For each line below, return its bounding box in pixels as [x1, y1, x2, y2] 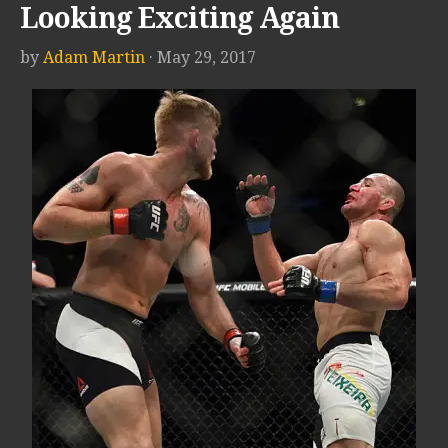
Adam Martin [43, 48, 145, 68]
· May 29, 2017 [149, 48, 256, 68]
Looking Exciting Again [20, 2, 339, 36]
